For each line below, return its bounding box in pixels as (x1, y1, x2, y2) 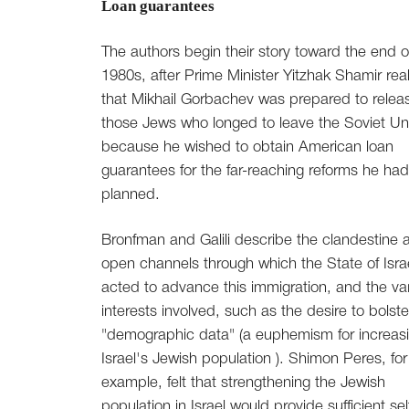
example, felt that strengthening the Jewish (101, 376, 385, 391)
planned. (101, 188, 160, 203)
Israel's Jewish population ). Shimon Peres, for (101, 352, 407, 367)
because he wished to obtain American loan (101, 141, 393, 155)
